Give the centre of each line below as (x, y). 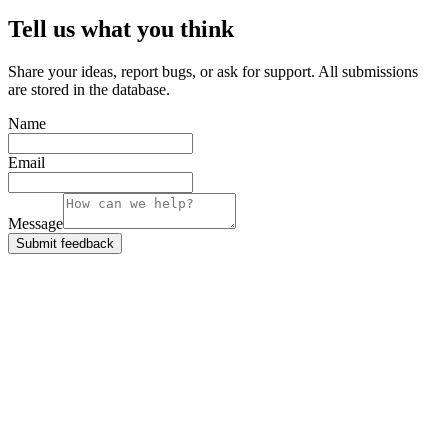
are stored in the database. (89, 89)
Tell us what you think (121, 28)
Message (35, 223)
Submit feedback (65, 243)
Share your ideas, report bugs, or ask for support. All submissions (213, 71)
